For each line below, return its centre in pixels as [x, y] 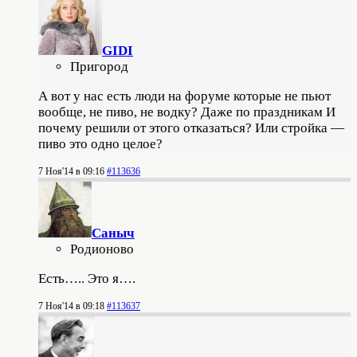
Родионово [102, 249]
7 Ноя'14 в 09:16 [71, 171]
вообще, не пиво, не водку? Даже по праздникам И [187, 112]
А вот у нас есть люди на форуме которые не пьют [184, 96]
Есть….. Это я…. [87, 278]
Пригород [99, 66]
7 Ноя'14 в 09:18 [71, 306]
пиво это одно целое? [100, 143]
